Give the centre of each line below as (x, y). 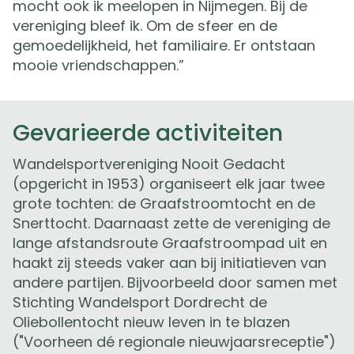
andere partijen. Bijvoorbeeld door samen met (175, 282)
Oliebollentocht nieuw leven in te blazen (151, 322)
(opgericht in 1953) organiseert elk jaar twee (169, 183)
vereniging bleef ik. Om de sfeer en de (145, 25)
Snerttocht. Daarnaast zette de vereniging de (171, 223)
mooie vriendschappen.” (98, 65)
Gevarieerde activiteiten (148, 133)
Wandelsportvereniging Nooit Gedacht (149, 164)
